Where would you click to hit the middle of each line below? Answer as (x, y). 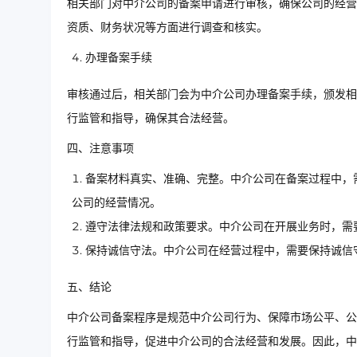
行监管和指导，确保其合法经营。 (151, 118)
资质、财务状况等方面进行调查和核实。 (167, 27)
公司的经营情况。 (116, 202)
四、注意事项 (100, 148)
